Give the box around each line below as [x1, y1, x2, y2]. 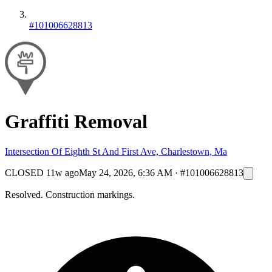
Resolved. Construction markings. [5, 189, 135, 200]
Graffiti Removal [5, 110, 148, 133]
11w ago [46, 167, 79, 178]
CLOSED [5, 167, 44, 178]
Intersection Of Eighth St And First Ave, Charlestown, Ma [5, 146, 227, 157]
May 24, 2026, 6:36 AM [79, 167, 172, 178]
